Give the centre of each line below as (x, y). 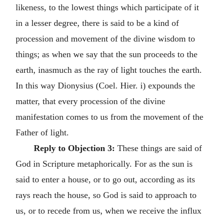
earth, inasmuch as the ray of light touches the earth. (109, 70)
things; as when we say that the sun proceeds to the (107, 54)
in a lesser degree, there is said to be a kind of (97, 23)
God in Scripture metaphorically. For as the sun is (104, 164)
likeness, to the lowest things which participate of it (107, 7)
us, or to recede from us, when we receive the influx (109, 210)
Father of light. (42, 132)
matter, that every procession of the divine (90, 101)
